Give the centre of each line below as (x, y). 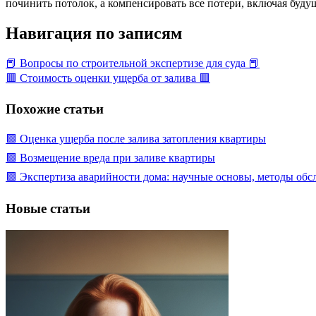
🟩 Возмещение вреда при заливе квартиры (110, 158)
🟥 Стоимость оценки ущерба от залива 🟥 (108, 78)
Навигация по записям (94, 33)
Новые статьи (48, 208)
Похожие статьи (55, 109)
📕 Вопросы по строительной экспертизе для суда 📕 (133, 63)
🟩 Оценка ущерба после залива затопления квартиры (136, 139)
